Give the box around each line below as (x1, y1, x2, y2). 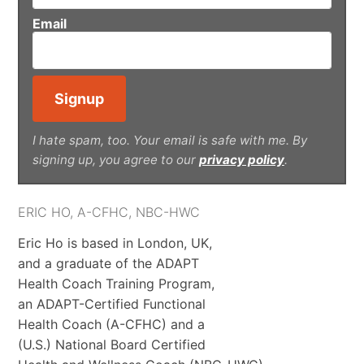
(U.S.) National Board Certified (17, 336, 206, 353)
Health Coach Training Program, (17, 275, 214, 292)
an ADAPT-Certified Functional (17, 296, 206, 313)
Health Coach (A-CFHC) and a (17, 316, 205, 333)
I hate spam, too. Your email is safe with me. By (32, 132, 307, 149)
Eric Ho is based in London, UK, (17, 235, 212, 252)
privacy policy (198, 152, 284, 168)
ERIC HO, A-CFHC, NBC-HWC (17, 204, 200, 221)
